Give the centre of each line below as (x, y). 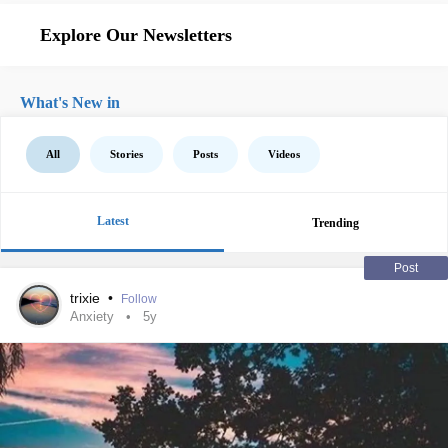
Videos (284, 154)
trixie (87, 298)
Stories (126, 154)
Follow (139, 299)
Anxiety (92, 316)
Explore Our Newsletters (136, 35)
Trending (335, 222)
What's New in (70, 102)
